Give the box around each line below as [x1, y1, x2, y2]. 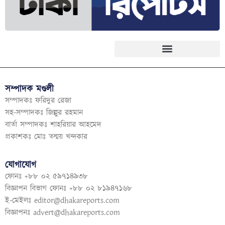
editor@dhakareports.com [34, 195, 120, 207]
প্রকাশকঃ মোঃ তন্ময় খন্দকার [5, 131, 87, 143]
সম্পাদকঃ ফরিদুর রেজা [5, 94, 71, 106]
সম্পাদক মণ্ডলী [5, 82, 54, 96]
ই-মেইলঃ [5, 195, 34, 207]
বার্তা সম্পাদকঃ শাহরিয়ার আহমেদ [5, 119, 101, 131]
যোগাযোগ [5, 159, 36, 172]
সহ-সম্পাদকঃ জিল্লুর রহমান [5, 106, 83, 119]
